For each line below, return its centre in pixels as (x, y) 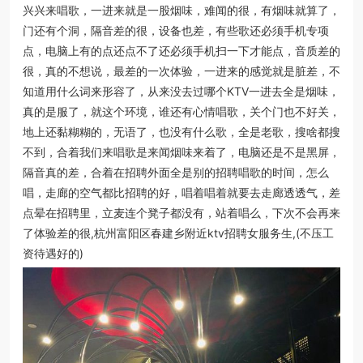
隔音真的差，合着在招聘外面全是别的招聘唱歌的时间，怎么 (176, 172)
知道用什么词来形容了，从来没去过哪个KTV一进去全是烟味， (181, 91)
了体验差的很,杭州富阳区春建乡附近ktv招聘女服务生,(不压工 (178, 233)
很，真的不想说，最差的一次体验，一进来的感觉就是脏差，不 (181, 71)
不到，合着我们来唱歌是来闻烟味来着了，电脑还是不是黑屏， (181, 152)
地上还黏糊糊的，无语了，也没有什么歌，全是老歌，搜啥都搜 (181, 132)
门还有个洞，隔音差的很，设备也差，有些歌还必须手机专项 (176, 30)
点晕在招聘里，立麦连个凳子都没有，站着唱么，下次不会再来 (181, 213)
